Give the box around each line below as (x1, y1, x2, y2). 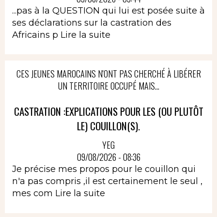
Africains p (12, 29, 61, 40)
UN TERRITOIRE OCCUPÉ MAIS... (58, 79, 159, 92)
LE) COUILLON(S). (77, 118, 140, 133)
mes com (12, 188, 55, 199)
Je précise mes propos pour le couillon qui (12, 164, 196, 175)
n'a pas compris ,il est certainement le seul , (12, 176, 202, 187)
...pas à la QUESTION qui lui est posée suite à (12, 5, 205, 16)
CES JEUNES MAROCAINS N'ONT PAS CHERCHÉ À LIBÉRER (16, 67, 201, 80)
